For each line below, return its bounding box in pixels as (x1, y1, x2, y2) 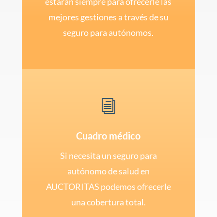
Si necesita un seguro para (60, 150, 157, 161)
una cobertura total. (71, 196, 146, 207)
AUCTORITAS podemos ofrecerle (46, 181, 171, 192)
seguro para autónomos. (63, 27, 154, 38)
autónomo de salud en (67, 165, 150, 176)
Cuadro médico (76, 129, 141, 141)
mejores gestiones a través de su (48, 11, 169, 22)
